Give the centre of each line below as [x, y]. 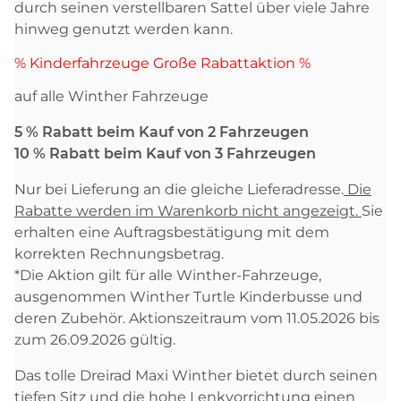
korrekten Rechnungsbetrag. [119, 253]
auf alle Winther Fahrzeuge [111, 96]
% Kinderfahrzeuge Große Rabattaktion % [162, 63]
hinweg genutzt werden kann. [124, 29]
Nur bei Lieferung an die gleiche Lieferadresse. [179, 189]
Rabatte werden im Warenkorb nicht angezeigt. [188, 210]
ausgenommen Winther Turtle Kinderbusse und [188, 296]
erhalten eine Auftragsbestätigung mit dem [172, 232]
